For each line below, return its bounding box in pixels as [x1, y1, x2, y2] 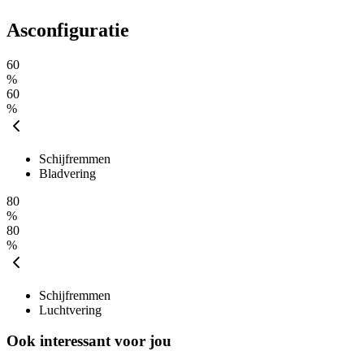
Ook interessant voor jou [6, 332, 171, 350]
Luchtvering [39, 302, 102, 317]
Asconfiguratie [6, 19, 129, 41]
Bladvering [39, 166, 96, 180]
